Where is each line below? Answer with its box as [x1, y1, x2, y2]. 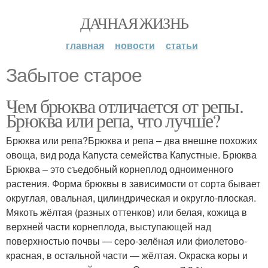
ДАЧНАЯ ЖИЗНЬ [80, 13, 188, 33]
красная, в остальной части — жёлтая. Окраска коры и [6, 248, 248, 262]
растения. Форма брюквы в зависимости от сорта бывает [6, 176, 260, 190]
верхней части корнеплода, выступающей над [6, 220, 211, 233]
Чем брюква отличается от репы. [6, 93, 243, 118]
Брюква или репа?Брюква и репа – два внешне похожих [6, 133, 257, 147]
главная [65, 38, 104, 52]
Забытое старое [6, 65, 142, 86]
